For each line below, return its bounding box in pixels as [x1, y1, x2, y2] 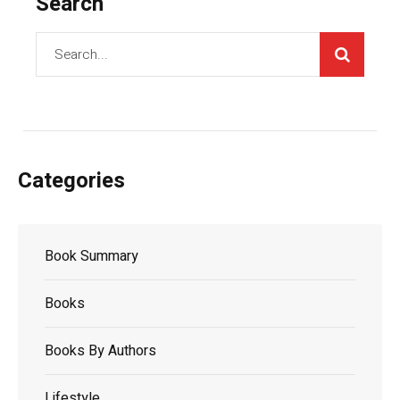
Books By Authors [45, 339, 156, 362]
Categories [18, 164, 125, 196]
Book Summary [45, 245, 138, 267]
